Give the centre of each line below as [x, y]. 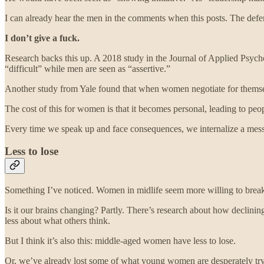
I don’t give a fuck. [42, 38]
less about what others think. [57, 221]
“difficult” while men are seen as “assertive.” [88, 68]
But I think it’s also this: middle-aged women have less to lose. [120, 241]
